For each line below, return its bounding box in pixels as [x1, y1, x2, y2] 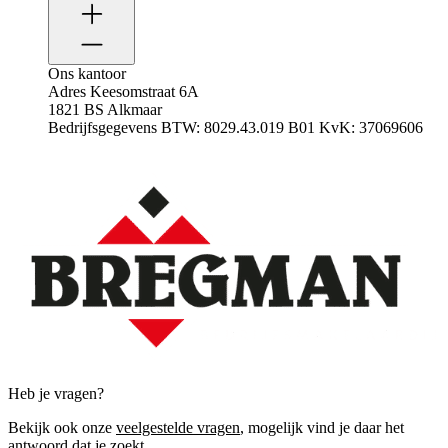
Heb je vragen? [8, 384, 104, 402]
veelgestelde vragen [116, 418, 240, 436]
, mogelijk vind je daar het [240, 418, 404, 436]
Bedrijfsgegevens [48, 118, 157, 136]
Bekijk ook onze [8, 418, 116, 436]
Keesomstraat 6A [90, 82, 199, 100]
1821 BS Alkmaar [48, 100, 162, 118]
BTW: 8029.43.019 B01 [161, 118, 319, 136]
